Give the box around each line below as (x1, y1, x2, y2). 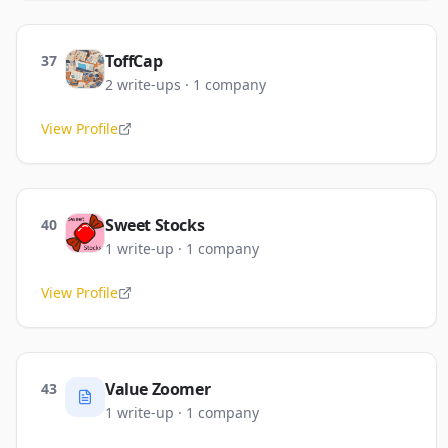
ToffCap (105, 50, 163, 72)
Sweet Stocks (105, 214, 205, 236)
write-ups (117, 75, 181, 94)
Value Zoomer (105, 378, 211, 400)
